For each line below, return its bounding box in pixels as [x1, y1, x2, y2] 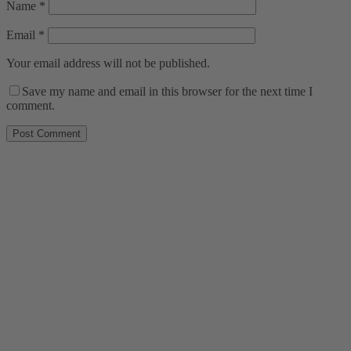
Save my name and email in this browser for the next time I [22, 85, 313, 99]
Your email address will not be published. [6, 56, 210, 71]
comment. [6, 99, 55, 113]
